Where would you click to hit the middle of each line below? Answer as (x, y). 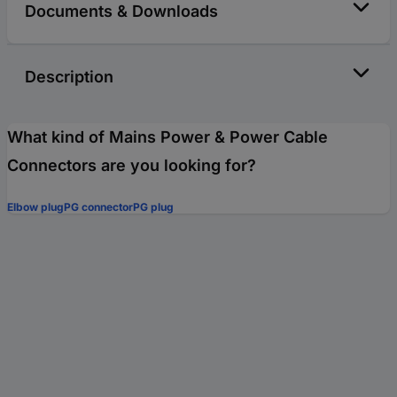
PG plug (153, 206)
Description (69, 76)
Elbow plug (35, 206)
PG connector (98, 206)
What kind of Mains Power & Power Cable (167, 136)
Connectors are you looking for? (132, 165)
